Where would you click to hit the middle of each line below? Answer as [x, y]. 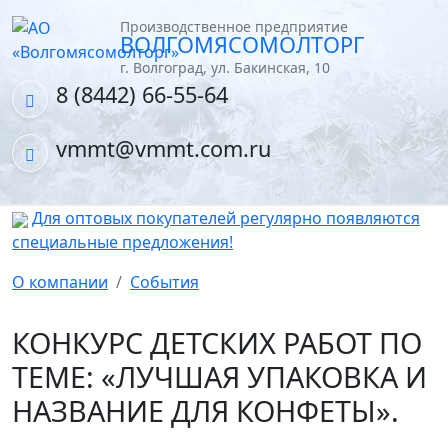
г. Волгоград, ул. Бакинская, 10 [225, 67]
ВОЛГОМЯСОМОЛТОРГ [242, 44]
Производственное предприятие [234, 26]
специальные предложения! [122, 242]
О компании [60, 282]
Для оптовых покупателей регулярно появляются [226, 218]
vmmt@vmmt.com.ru [163, 148]
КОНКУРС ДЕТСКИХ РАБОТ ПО [217, 342]
